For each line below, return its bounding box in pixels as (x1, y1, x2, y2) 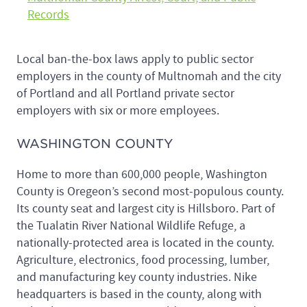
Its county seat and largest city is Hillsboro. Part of (16, 200, 275, 217)
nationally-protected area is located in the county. (16, 234, 274, 251)
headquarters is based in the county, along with (16, 286, 262, 302)
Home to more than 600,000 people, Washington (16, 166, 267, 182)
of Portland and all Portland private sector (16, 85, 234, 101)
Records (27, 6, 69, 23)
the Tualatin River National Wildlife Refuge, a (16, 217, 245, 234)
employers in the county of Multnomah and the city (16, 68, 281, 84)
